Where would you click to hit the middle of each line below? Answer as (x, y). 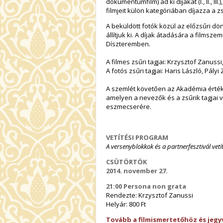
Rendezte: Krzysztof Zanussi (150, 195)
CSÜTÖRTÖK (126, 162)
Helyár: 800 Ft (126, 204)
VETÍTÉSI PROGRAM (137, 137)
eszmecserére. (129, 106)
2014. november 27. (137, 170)
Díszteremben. (128, 44)
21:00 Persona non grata (146, 186)
